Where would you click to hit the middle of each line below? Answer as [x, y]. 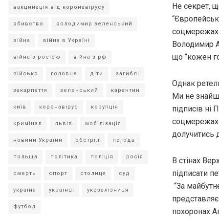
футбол [24, 207]
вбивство [28, 24]
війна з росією [37, 57]
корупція [105, 107]
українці [62, 190]
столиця [93, 173]
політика [64, 157]
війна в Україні [66, 40]
